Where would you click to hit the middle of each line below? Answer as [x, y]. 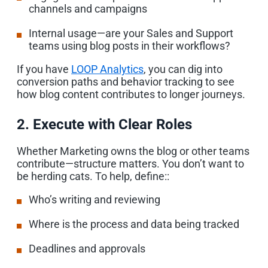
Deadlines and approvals [87, 248]
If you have [44, 69]
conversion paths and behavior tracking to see [126, 81]
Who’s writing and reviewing [95, 199]
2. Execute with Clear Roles [104, 124]
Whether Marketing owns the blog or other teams [133, 151]
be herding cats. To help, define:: [93, 176]
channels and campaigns [88, 8]
